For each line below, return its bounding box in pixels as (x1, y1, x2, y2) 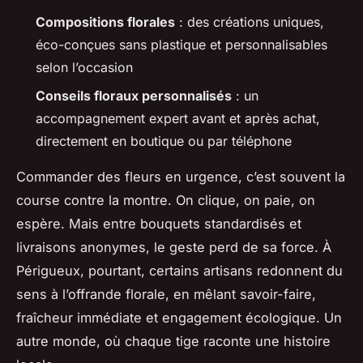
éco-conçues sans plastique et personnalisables (36, 36, 327, 53)
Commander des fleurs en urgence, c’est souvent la (16, 168, 345, 185)
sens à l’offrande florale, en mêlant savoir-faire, (16, 285, 316, 302)
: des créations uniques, (175, 14, 324, 31)
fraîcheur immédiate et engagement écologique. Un (16, 309, 342, 326)
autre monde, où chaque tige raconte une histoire (16, 332, 331, 349)
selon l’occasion (36, 59, 133, 76)
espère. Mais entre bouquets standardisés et (16, 215, 301, 232)
